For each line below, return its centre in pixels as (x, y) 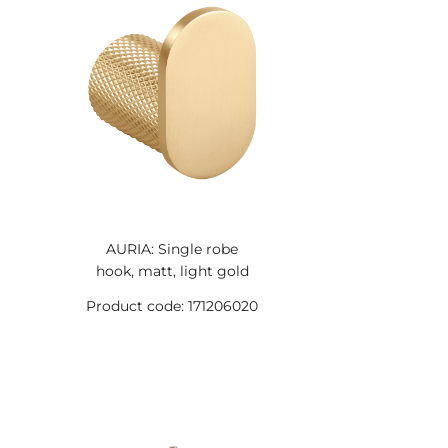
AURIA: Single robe (172, 249)
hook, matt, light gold (172, 271)
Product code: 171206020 (172, 306)
